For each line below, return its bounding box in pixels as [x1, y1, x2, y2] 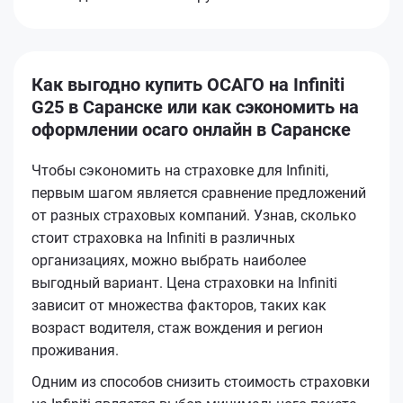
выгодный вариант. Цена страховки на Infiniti [31, 273, 337, 291]
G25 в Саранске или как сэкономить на [31, 95, 359, 118]
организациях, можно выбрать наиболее [31, 251, 306, 269]
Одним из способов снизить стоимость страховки [31, 372, 370, 390]
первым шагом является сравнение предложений [31, 184, 366, 201]
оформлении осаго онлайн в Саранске [31, 118, 351, 140]
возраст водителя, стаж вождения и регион [31, 318, 323, 336]
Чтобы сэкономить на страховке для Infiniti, [31, 161, 328, 179]
